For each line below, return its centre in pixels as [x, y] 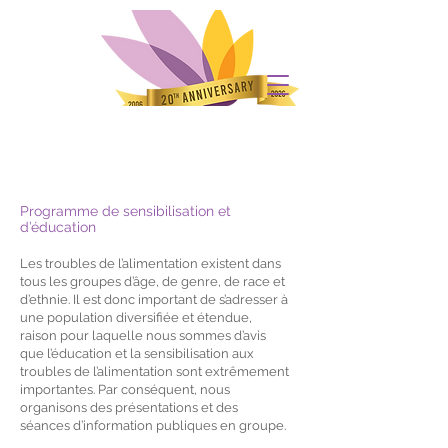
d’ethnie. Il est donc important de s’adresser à [154, 299]
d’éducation [58, 227]
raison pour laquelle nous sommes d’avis [143, 335]
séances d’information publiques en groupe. [153, 425]
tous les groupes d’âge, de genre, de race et [152, 281]
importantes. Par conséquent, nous [125, 389]
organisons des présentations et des [129, 407]
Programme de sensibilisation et [125, 211]
